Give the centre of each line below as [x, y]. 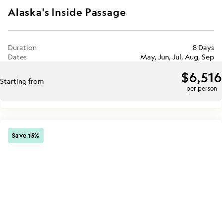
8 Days [203, 47]
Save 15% [26, 135]
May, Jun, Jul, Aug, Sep [177, 56]
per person [201, 89]
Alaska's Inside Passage [67, 12]
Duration [22, 47]
